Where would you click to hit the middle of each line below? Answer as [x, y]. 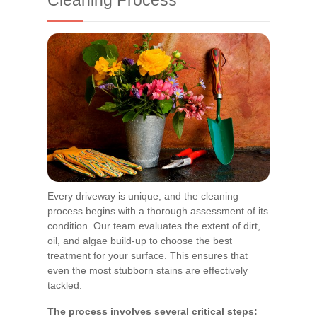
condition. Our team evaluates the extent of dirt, [154, 225]
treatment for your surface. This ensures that [148, 255]
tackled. [65, 285]
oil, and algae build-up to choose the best [140, 240]
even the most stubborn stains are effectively [148, 270]
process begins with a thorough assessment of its [158, 211]
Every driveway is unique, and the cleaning [143, 196]
